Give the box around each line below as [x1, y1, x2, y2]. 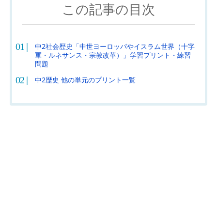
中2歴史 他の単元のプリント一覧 [34, 75, 136, 85]
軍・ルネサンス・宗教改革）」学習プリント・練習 [34, 50, 191, 60]
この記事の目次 [62, 2, 155, 17]
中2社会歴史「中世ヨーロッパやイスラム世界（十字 [34, 42, 195, 51]
